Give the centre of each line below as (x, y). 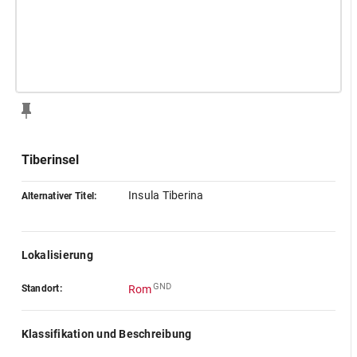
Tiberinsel (50, 160)
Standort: (41, 288)
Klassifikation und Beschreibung (106, 334)
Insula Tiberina (166, 195)
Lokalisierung (57, 255)
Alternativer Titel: (59, 196)
